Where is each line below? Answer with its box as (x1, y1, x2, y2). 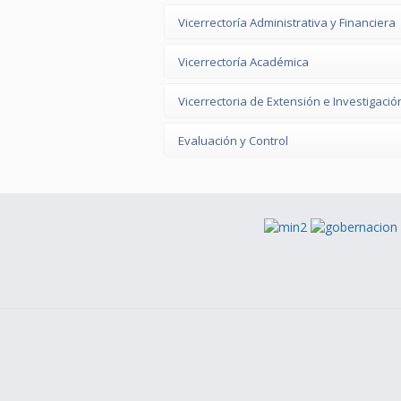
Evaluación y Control (178, 132, 288, 149)
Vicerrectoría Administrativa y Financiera (178, 14, 396, 30)
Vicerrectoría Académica (178, 54, 309, 70)
